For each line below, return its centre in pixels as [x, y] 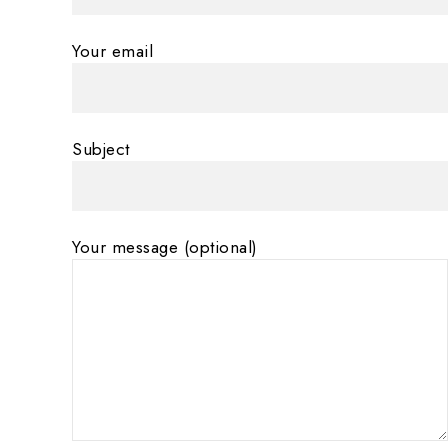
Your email [112, 50]
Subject [101, 148]
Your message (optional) [165, 246]
